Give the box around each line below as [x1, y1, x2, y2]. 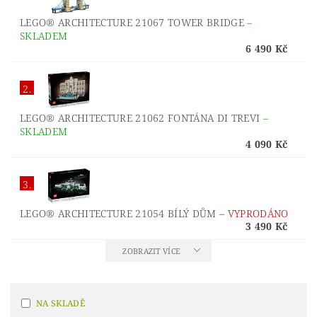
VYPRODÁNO [227, 207, 289, 220]
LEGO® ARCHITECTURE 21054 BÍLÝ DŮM [20, 207, 220, 220]
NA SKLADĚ [36, 297, 85, 309]
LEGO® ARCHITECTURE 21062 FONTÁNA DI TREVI [20, 111, 263, 125]
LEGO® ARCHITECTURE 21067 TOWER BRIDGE [20, 16, 248, 29]
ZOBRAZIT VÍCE [122, 246, 181, 256]
